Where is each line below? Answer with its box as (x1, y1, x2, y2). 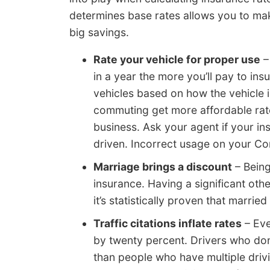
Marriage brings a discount (93, 160, 232, 174)
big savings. (69, 25, 129, 39)
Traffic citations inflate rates (93, 217, 242, 230)
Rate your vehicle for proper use (93, 53, 260, 66)
